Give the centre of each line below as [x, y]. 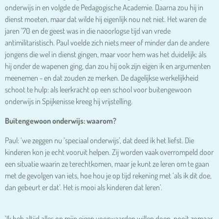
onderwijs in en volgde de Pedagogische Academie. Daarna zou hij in [104, 7]
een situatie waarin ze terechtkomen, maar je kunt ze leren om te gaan [107, 164]
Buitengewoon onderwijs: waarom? [61, 120]
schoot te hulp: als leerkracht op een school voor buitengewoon [98, 89]
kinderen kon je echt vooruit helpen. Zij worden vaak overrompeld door [109, 152]
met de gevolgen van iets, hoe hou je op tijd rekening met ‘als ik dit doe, [108, 175]
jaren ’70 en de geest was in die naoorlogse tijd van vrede [88, 31]
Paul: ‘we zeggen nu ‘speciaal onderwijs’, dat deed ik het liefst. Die [99, 140]
